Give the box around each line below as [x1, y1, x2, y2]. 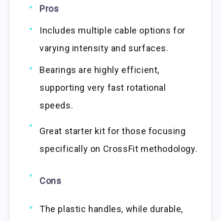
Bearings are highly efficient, [39, 64, 160, 75]
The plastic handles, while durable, [39, 203, 184, 214]
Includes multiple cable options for [39, 25, 186, 36]
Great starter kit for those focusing [39, 125, 186, 136]
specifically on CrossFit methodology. [39, 143, 198, 154]
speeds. [39, 100, 74, 110]
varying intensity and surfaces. [39, 42, 169, 53]
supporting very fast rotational [39, 82, 166, 93]
